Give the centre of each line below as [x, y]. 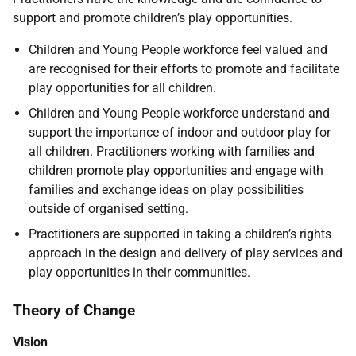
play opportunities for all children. [122, 88]
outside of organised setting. [108, 209]
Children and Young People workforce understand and [179, 113]
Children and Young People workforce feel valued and [178, 50]
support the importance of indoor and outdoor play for [180, 132]
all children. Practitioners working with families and [172, 151]
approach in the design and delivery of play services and [186, 253]
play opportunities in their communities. [139, 272]
